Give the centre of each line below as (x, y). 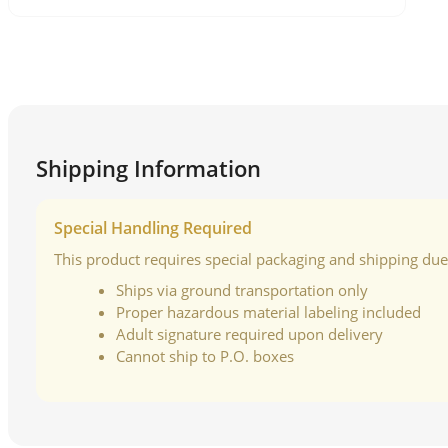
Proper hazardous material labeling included (268, 312)
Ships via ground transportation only (242, 290)
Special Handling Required (153, 228)
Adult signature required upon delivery (249, 334)
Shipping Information (148, 169)
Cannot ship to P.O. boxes (205, 356)
